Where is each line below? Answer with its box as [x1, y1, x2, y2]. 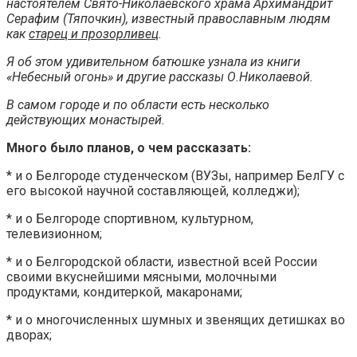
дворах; [6, 327, 52, 343]
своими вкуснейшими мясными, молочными [6, 269, 277, 284]
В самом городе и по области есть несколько [6, 96, 269, 112]
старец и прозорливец [29, 25, 159, 41]
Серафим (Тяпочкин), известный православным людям [6, 10, 331, 26]
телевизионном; [6, 226, 102, 241]
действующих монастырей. [6, 112, 165, 127]
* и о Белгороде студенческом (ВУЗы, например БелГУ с [6, 167, 344, 183]
